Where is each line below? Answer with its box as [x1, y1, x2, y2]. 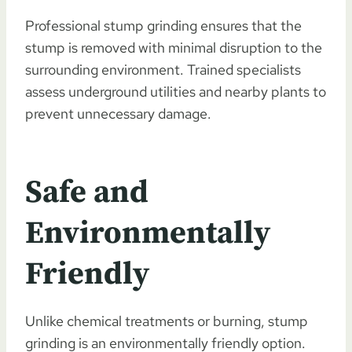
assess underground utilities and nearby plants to [25, 82, 326, 101]
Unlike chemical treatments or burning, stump [25, 311, 308, 330]
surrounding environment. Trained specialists [25, 60, 301, 79]
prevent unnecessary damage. [25, 104, 211, 123]
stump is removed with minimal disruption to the [25, 38, 322, 57]
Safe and [25, 172, 148, 212]
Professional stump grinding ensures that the [25, 16, 302, 35]
